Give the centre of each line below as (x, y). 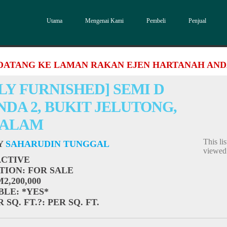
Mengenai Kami (104, 21)
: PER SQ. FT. (71, 202)
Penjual (197, 21)
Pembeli (156, 21)
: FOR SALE (48, 170)
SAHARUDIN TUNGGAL (58, 144)
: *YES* (33, 192)
